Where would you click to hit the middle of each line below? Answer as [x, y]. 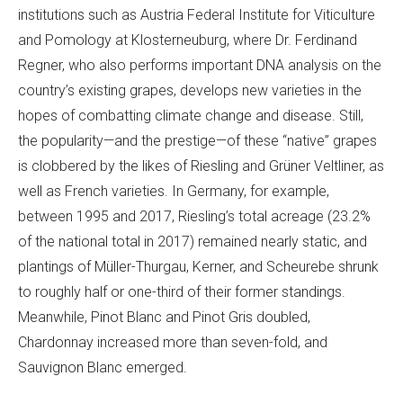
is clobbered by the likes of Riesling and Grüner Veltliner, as [201, 166]
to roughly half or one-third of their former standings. [182, 292]
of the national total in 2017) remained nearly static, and [193, 242]
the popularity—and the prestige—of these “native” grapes [197, 141]
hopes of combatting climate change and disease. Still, [191, 116]
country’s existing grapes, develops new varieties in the [190, 91]
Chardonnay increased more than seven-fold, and [173, 343]
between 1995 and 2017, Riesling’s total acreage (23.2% [194, 217]
